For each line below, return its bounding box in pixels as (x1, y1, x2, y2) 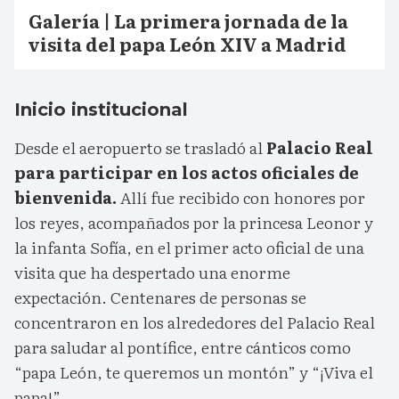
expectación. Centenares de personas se (14, 285, 306, 310)
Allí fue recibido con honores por (117, 185, 365, 210)
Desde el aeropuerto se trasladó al (14, 135, 263, 160)
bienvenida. (14, 185, 117, 210)
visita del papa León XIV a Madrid (28, 30, 346, 58)
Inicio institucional (14, 99, 188, 121)
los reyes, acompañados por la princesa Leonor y (14, 210, 373, 235)
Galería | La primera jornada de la (28, 7, 348, 35)
